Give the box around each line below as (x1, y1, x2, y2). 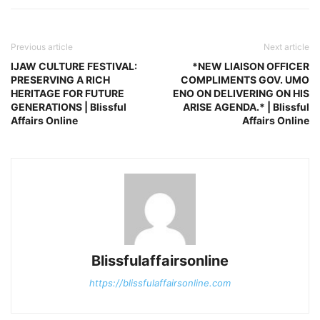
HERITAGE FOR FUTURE (11, 86, 124, 99)
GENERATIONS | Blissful (11, 100, 126, 113)
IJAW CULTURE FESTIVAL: (11, 59, 137, 72)
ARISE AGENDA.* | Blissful (183, 100, 309, 113)
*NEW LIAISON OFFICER (192, 59, 309, 72)
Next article (264, 41, 309, 52)
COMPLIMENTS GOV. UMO (181, 73, 309, 86)
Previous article (11, 41, 73, 52)
